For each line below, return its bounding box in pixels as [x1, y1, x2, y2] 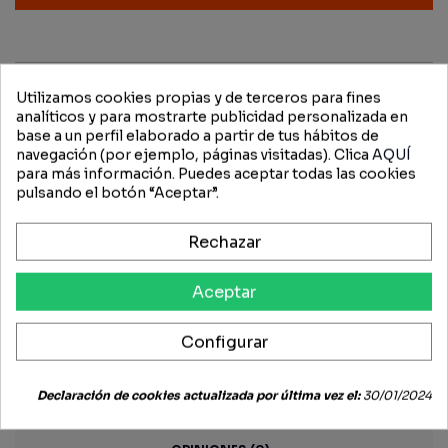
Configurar [180, 331, 268, 353]
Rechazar [187, 231, 261, 253]
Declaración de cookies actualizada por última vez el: [37, 387, 360, 403]
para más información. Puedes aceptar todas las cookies [16, 164, 416, 183]
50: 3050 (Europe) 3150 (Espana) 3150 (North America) [15, 283, 424, 302]
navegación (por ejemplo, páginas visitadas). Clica [16, 145, 372, 164]
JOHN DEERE [15, 264, 108, 283]
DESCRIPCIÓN [173, 203, 267, 219]
